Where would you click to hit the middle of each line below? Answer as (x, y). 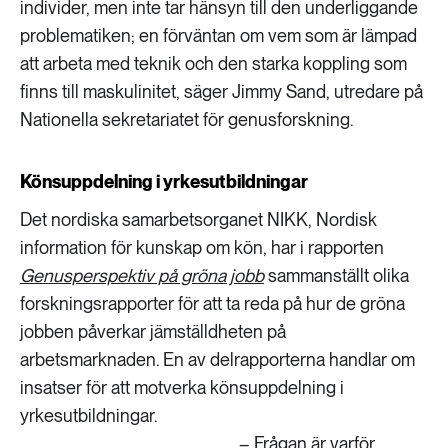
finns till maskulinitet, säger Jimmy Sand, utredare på (221, 91)
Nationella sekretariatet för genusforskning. (186, 119)
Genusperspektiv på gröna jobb (142, 275)
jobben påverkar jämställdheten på (153, 331)
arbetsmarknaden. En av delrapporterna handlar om (217, 359)
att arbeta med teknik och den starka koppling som (213, 63)
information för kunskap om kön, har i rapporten (202, 247)
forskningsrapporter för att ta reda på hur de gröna (212, 303)
